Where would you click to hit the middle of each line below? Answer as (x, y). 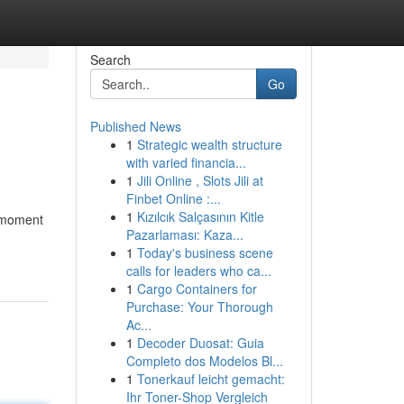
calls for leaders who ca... (198, 271)
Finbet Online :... (173, 198)
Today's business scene (205, 252)
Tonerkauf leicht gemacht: (211, 379)
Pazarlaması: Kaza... (184, 234)
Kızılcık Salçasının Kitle (200, 216)
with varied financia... (186, 162)
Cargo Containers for (197, 289)
